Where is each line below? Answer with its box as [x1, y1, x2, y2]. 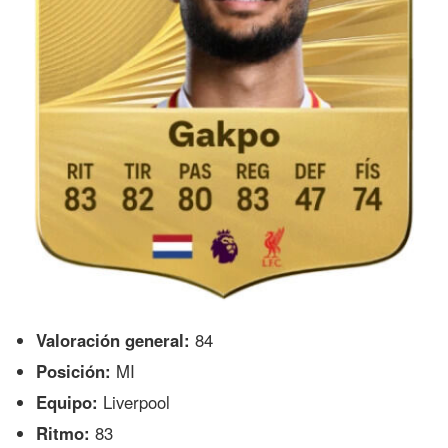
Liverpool [98, 389, 171, 414]
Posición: [36, 358, 112, 383]
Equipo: [36, 389, 99, 414]
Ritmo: [36, 420, 91, 445]
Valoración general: [36, 327, 191, 352]
